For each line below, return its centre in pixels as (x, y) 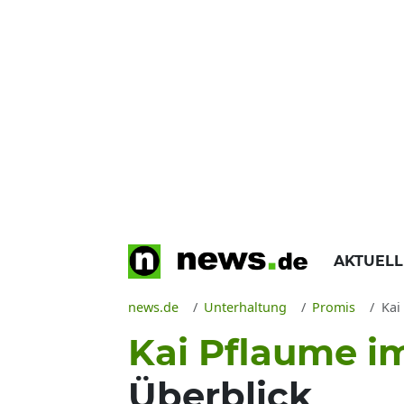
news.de (153, 307)
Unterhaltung (246, 307)
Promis (334, 307)
